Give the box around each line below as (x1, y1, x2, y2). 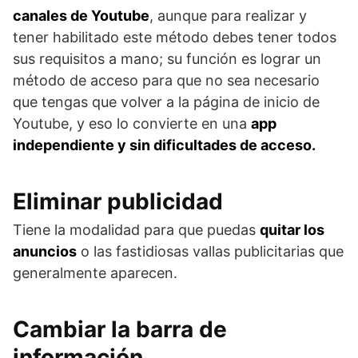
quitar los (260, 221, 324, 238)
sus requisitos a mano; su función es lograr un (13, 50, 321, 67)
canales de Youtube (13, 7, 149, 24)
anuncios (13, 243, 77, 260)
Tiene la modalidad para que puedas (13, 221, 260, 238)
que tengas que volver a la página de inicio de (13, 93, 320, 110)
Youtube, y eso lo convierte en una (13, 115, 251, 132)
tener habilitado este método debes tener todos (13, 29, 336, 46)
